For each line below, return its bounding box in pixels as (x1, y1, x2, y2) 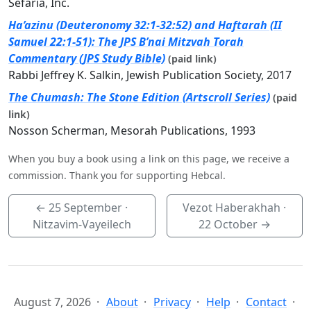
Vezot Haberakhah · (183, 200, 287, 216)
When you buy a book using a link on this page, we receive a (8, 152, 289, 166)
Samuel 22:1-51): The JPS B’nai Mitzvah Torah (8, 34, 244, 50)
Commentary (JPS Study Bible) (8, 51, 165, 67)
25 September (49, 200, 123, 216)
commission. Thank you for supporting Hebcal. (8, 169, 226, 183)
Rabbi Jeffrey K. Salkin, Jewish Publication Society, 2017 (8, 67, 292, 83)
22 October (198, 217, 258, 233)
